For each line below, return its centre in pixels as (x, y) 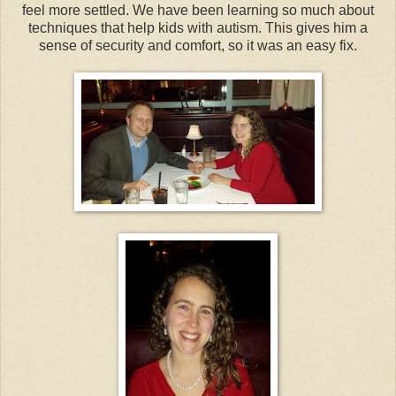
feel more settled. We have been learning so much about (198, 10)
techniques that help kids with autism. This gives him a (198, 27)
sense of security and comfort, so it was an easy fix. (198, 45)
